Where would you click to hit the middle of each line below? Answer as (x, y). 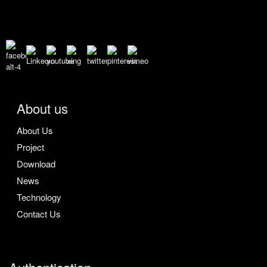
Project (31, 147)
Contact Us (39, 213)
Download (36, 163)
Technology (39, 197)
